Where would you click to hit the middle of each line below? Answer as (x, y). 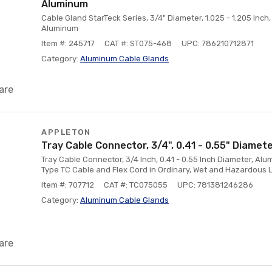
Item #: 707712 (68, 185)
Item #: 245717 (68, 43)
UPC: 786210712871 (218, 43)
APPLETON (66, 132)
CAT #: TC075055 (136, 185)
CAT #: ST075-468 (138, 43)
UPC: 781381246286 (215, 185)
